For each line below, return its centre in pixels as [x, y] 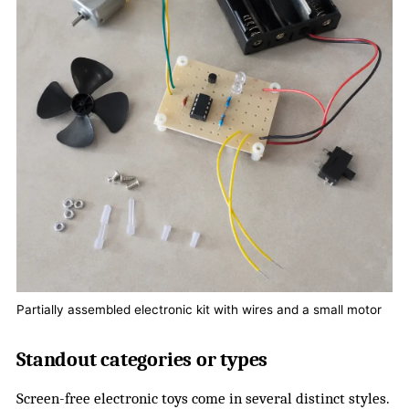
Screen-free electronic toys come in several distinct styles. [203, 398]
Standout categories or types [142, 359]
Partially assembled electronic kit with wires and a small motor [199, 309]
